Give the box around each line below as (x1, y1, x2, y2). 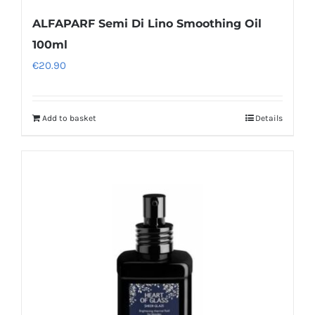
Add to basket (42, 113, 96, 124)
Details (255, 113, 283, 124)
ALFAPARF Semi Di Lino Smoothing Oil (32, 17, 262, 31)
